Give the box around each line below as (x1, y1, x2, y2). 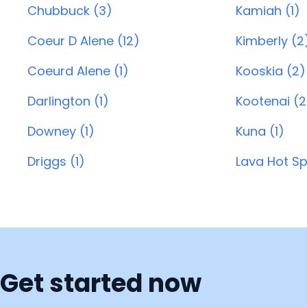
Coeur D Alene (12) (27, 32, 140, 49)
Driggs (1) (27, 153, 85, 170)
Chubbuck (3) (27, 2, 112, 19)
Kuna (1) (235, 123, 284, 140)
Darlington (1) (27, 93, 109, 110)
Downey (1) (27, 123, 95, 140)
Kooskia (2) (235, 62, 306, 79)
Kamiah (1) (235, 2, 300, 19)
